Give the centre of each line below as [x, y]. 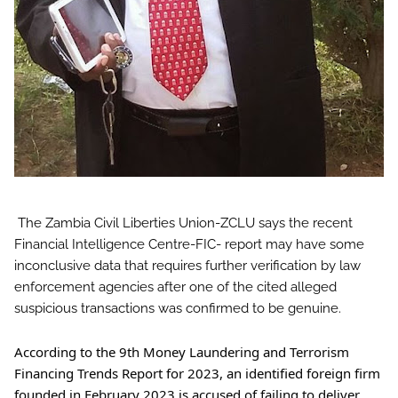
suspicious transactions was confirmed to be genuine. [178, 308]
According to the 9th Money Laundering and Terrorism [182, 352]
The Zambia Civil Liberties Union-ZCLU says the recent [185, 223]
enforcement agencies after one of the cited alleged [175, 287]
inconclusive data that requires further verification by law [187, 266]
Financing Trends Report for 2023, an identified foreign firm [197, 373]
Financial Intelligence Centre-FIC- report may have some [189, 244]
